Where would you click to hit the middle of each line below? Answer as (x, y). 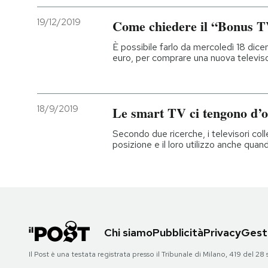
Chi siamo (128, 232)
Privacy (222, 232)
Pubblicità (178, 232)
